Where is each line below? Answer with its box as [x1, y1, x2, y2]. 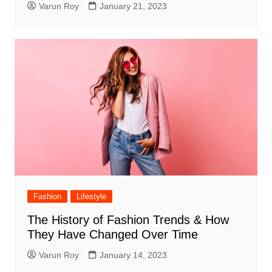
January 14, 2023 [99, 250, 167, 260]
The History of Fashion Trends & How [27, 212, 229, 226]
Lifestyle [76, 191, 106, 201]
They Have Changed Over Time [27, 227, 198, 241]
